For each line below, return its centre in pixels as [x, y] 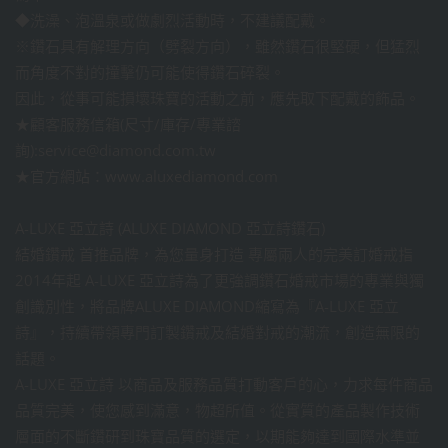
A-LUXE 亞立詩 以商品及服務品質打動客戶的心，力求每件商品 [223, 384]
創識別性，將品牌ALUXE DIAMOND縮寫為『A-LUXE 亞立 [206, 306]
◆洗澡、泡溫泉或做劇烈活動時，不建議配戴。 [172, 20]
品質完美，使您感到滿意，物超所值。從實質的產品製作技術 [217, 410]
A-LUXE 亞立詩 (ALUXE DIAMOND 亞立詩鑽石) [169, 228]
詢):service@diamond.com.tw [115, 150]
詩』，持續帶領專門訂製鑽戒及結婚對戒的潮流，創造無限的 [217, 332]
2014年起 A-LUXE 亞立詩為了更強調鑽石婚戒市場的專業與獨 [219, 280]
